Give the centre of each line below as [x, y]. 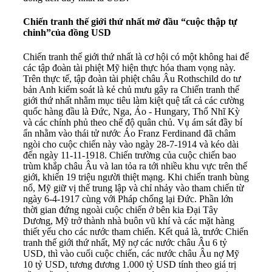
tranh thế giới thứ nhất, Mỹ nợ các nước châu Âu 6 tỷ [125, 242]
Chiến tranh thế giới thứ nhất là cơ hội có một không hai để [136, 56]
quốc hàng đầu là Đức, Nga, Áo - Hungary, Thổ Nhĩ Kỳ [131, 111]
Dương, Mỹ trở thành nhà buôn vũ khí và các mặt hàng [129, 220]
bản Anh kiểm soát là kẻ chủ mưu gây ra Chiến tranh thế [131, 89]
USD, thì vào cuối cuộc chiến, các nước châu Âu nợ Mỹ [131, 253]
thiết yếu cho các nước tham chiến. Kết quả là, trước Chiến [136, 231]
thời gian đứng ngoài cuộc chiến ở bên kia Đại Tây [121, 209]
